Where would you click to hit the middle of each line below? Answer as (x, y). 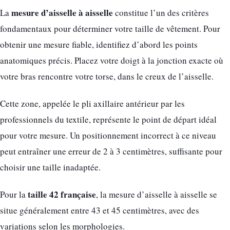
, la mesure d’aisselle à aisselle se (157, 194)
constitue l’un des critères (161, 13)
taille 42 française (62, 194)
